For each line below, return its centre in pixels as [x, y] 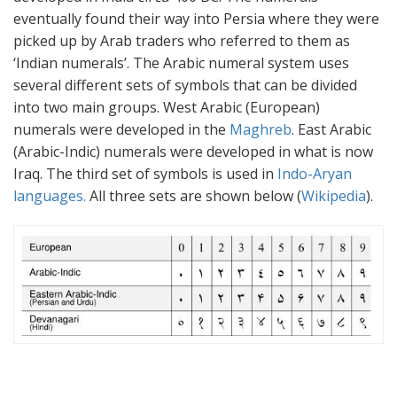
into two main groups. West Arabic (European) [167, 107]
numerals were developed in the [121, 129]
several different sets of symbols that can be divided [185, 85]
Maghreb [261, 129]
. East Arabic [331, 129]
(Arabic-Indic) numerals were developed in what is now [193, 151]
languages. [50, 195]
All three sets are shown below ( [194, 195]
